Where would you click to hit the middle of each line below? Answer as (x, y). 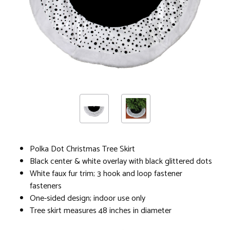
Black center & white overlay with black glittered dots (121, 161)
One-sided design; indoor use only (88, 198)
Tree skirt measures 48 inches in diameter (101, 210)
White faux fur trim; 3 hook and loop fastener (106, 174)
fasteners (46, 186)
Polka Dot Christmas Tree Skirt (82, 149)
